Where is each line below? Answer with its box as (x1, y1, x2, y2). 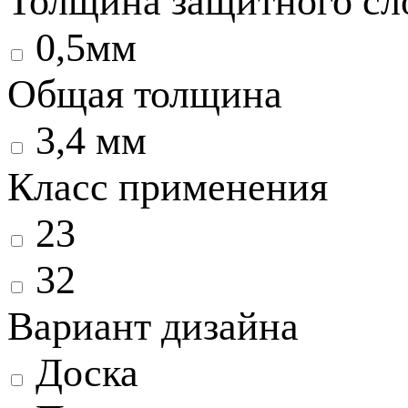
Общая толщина (7, 72, 282, 117)
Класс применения (7, 165, 328, 210)
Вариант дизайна (7, 304, 299, 350)
